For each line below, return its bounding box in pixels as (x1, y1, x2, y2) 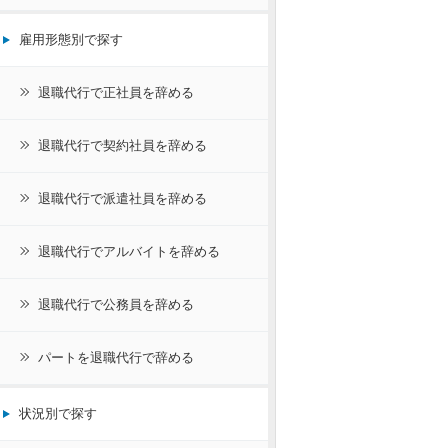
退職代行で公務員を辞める (38, 297, 194, 312)
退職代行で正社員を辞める (38, 85, 194, 100)
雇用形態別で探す (19, 32, 123, 47)
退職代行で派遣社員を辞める (38, 191, 207, 206)
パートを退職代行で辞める (38, 350, 194, 365)
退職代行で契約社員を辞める (38, 138, 207, 153)
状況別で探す (19, 406, 97, 421)
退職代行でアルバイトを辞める (38, 244, 220, 259)
